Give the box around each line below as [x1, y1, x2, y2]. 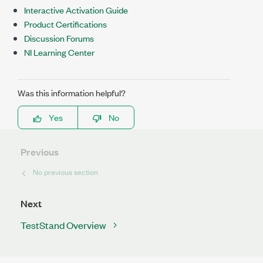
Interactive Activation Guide [24, 4, 128, 16]
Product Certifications [24, 18, 107, 30]
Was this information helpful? [18, 86, 126, 99]
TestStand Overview [21, 218, 106, 231]
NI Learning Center [24, 46, 95, 58]
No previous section [33, 166, 98, 177]
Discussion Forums [24, 32, 94, 44]
